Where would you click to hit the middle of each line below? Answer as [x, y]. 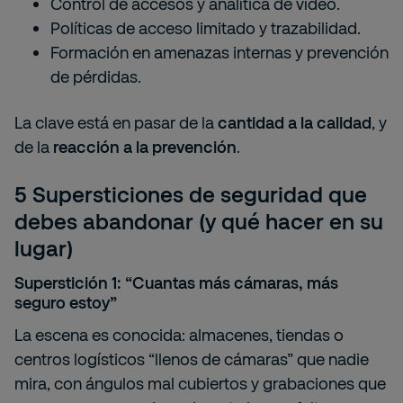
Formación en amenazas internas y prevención [219, 52]
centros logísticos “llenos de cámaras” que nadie [192, 359]
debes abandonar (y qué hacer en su [199, 221]
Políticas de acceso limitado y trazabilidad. [206, 28]
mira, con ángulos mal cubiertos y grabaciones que [200, 383]
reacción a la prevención [145, 147]
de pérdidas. [96, 76]
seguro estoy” [66, 302]
